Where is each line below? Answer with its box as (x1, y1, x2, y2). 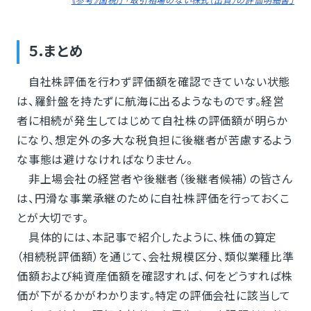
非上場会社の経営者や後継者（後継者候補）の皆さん (16, 170, 293, 187)
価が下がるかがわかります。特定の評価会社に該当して (16, 287, 291, 304)
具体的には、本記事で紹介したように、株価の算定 (16, 228, 278, 246)
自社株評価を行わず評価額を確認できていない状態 (16, 73, 291, 90)
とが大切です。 (16, 209, 89, 226)
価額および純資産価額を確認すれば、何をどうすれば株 (16, 267, 293, 285)
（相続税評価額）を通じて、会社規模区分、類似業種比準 (16, 248, 294, 265)
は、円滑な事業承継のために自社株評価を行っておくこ (16, 190, 290, 207)
